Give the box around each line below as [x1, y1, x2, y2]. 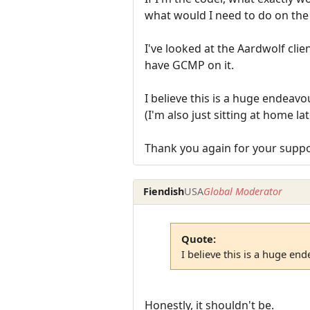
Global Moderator [203, 185, 283, 199]
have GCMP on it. [145, 57, 234, 73]
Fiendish [143, 185, 185, 199]
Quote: [181, 232, 216, 246]
